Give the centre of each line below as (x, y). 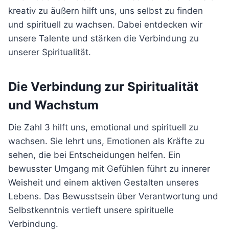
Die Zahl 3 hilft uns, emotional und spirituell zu (103, 127)
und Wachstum (53, 105)
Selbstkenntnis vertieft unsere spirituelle (91, 210)
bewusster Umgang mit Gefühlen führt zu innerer (109, 169)
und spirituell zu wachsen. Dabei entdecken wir (105, 25)
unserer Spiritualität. (50, 52)
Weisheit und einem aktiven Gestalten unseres (104, 182)
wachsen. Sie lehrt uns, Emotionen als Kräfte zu (106, 141)
